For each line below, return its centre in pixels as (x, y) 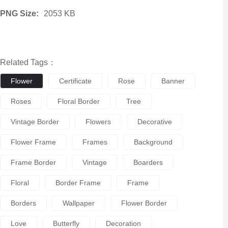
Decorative (154, 122)
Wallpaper (78, 203)
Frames (95, 142)
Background (153, 142)
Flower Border (144, 203)
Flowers (98, 122)
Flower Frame (33, 142)
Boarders (148, 162)
